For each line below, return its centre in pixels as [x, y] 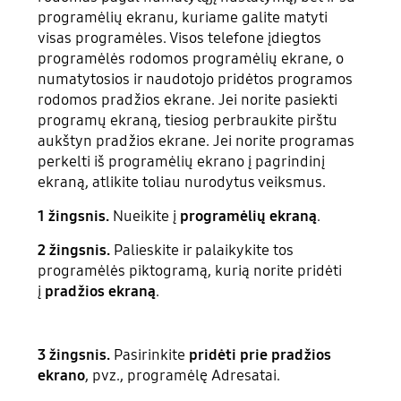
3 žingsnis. [74, 354]
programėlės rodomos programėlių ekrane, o [191, 59]
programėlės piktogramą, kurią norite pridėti [190, 270]
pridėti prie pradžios [259, 354]
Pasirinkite [148, 354]
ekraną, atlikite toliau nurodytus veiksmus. [182, 183]
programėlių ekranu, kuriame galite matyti [183, 18]
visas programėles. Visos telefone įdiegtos [180, 38]
